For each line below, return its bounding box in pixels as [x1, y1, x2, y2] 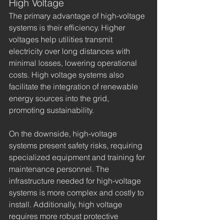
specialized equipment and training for [9, 152, 147, 162]
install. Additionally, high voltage [9, 199, 124, 209]
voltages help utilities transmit [9, 34, 114, 44]
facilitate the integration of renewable [9, 81, 140, 91]
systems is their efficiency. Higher [9, 22, 127, 32]
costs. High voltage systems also [9, 69, 126, 80]
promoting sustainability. [9, 105, 94, 115]
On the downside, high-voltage [9, 128, 119, 138]
